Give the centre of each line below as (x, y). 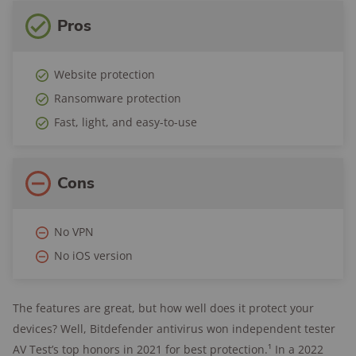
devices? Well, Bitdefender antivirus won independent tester (174, 329)
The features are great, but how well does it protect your (163, 308)
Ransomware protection (118, 98)
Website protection (104, 74)
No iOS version (93, 255)
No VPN (74, 232)
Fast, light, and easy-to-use (126, 122)
